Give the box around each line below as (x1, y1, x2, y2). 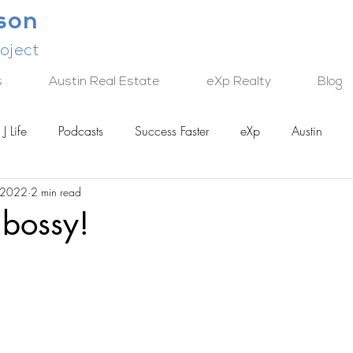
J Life (4, 122, 27, 139)
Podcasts (58, 122, 103, 139)
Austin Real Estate (49, 76, 160, 88)
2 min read (31, 184, 81, 199)
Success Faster (135, 122, 209, 139)
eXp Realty (206, 76, 271, 88)
